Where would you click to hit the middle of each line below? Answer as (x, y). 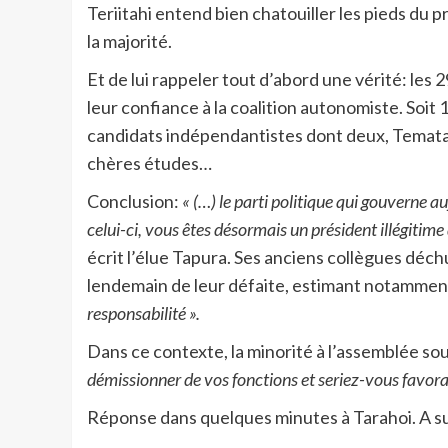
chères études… (149, 162)
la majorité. (129, 40)
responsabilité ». (143, 312)
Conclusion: (134, 200)
